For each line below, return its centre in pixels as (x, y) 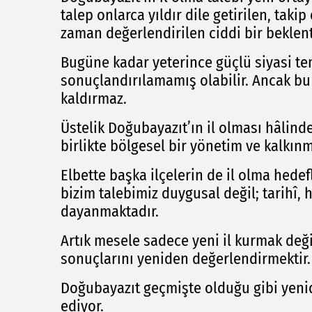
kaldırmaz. (94, 98)
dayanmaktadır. (110, 211)
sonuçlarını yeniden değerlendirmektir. (186, 258)
